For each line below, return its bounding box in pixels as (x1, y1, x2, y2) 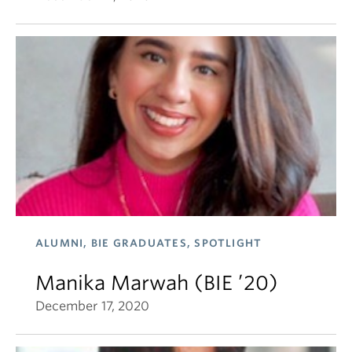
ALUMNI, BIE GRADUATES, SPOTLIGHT (35, 237, 262, 249)
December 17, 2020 (35, 299, 149, 313)
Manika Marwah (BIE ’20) (35, 271, 278, 295)
